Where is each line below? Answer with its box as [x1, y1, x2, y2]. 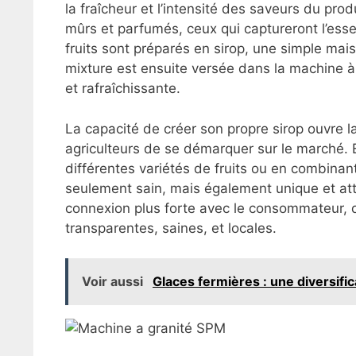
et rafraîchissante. [65, 80, 180, 97]
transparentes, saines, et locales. [65, 219, 277, 236]
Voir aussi [82, 273, 146, 290]
